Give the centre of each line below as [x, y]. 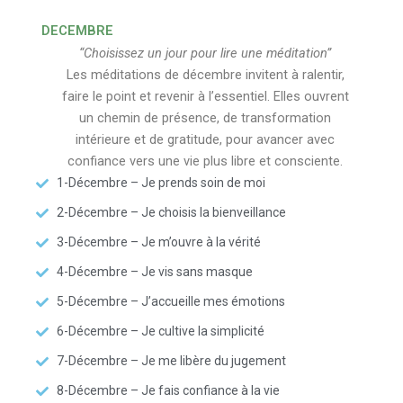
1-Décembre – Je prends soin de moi [161, 183]
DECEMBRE [77, 31]
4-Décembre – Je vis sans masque [154, 272]
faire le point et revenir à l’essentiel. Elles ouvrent [205, 96]
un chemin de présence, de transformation [205, 118]
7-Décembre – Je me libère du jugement [171, 361]
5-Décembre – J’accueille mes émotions [170, 301]
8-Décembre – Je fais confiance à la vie [168, 390]
